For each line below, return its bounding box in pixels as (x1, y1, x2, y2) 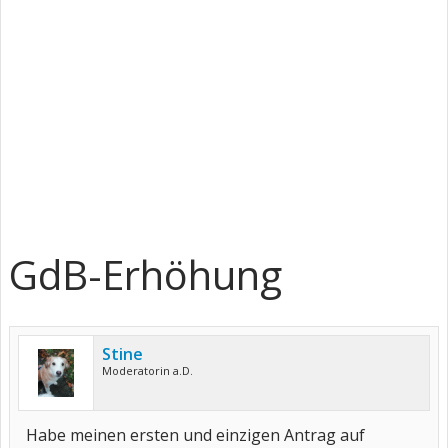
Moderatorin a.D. (102, 363, 193, 378)
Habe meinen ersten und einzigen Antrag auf (26, 424, 365, 446)
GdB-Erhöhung (9, 247, 282, 302)
